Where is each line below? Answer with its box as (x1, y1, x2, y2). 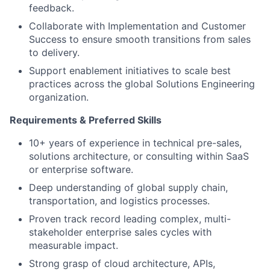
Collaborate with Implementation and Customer (29, 19, 246, 32)
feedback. (29, 1, 74, 14)
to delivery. (29, 46, 80, 58)
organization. (29, 90, 89, 103)
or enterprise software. (29, 163, 133, 175)
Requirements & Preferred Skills (10, 113, 162, 126)
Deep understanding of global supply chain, (29, 181, 228, 193)
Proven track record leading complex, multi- (29, 212, 231, 225)
